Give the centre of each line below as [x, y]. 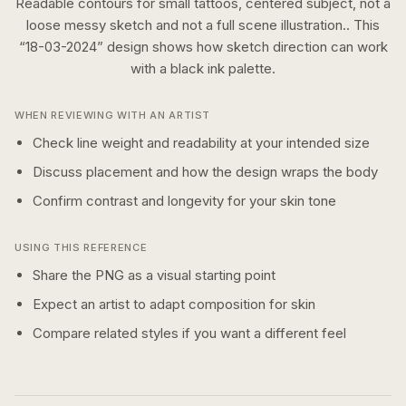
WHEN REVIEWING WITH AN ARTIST [113, 115]
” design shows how [161, 47]
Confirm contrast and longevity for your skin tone [184, 201]
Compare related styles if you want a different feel [189, 333]
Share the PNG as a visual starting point [154, 275]
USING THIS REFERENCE [81, 247]
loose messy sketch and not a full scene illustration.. [188, 25]
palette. [250, 68]
